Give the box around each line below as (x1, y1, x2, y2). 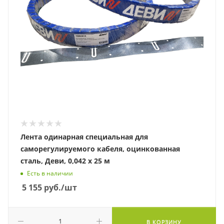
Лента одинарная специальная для (20, 132, 148, 141)
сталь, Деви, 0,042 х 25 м (20, 156, 110, 165)
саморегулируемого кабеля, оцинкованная (20, 144, 180, 153)
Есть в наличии (27, 169, 73, 178)
